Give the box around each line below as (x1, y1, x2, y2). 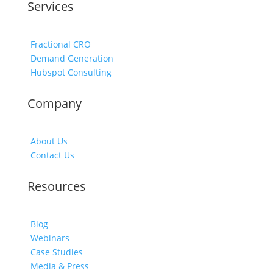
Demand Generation (30, 52, 113, 64)
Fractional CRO (30, 38, 91, 50)
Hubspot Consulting (30, 66, 112, 78)
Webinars (30, 232, 69, 244)
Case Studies (30, 246, 83, 258)
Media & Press (30, 260, 89, 272)
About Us (30, 135, 68, 147)
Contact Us (30, 149, 74, 161)
